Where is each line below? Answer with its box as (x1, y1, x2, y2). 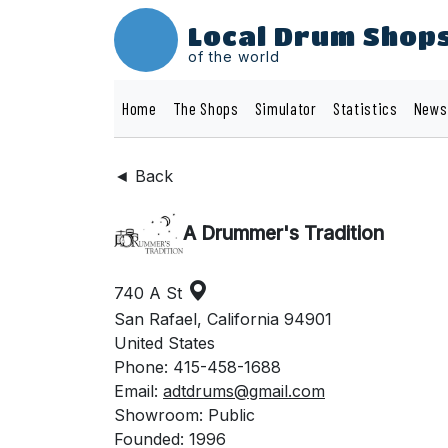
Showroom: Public (114, 404, 255, 425)
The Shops (172, 98, 239, 118)
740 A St (114, 282, 187, 303)
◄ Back (114, 166, 173, 186)
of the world (188, 48, 279, 66)
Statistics (332, 98, 398, 118)
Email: (114, 380, 163, 401)
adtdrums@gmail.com (163, 380, 325, 401)
